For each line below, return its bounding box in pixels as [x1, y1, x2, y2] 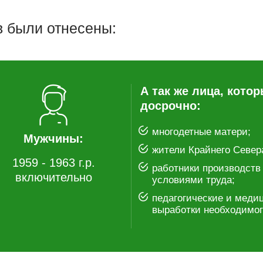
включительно [15, 170, 92, 184]
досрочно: [140, 99, 201, 112]
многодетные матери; [152, 126, 251, 137]
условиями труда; [152, 174, 235, 186]
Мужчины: [23, 131, 83, 145]
